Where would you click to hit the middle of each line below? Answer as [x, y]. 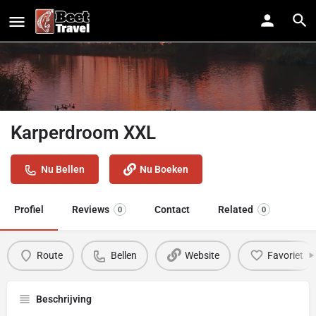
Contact [172, 209]
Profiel [29, 209]
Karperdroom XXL [83, 132]
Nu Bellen [63, 169]
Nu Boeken [164, 169]
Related [236, 209]
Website [202, 256]
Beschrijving [64, 299]
